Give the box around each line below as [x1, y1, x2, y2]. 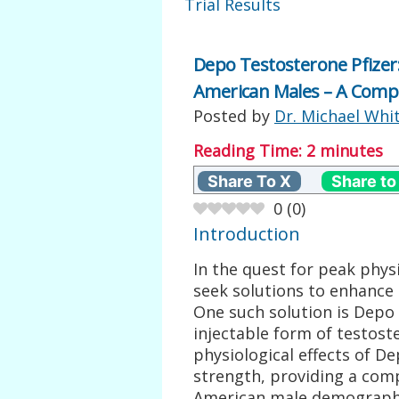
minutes [320, 139, 383, 161]
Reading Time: [193, 139, 306, 161]
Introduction [193, 221, 300, 246]
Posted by [193, 104, 274, 126]
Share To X [208, 171, 291, 191]
